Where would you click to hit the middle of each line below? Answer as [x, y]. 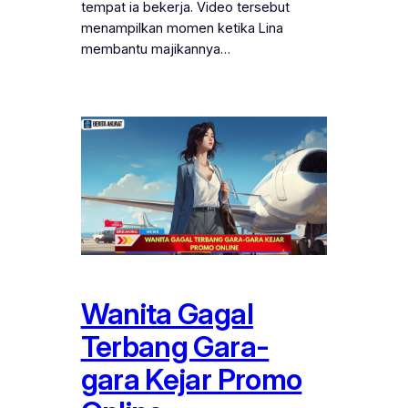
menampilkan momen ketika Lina [182, 28]
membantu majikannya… [155, 49]
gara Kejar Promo [191, 380]
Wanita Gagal [167, 314]
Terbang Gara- [175, 347]
